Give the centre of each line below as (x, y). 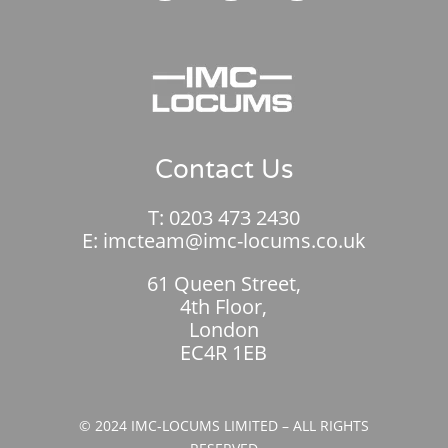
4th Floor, (224, 306)
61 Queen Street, (223, 283)
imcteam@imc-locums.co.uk (234, 240)
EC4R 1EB (224, 352)
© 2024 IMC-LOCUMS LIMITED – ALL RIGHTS (223, 425)
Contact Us (223, 169)
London (223, 329)
